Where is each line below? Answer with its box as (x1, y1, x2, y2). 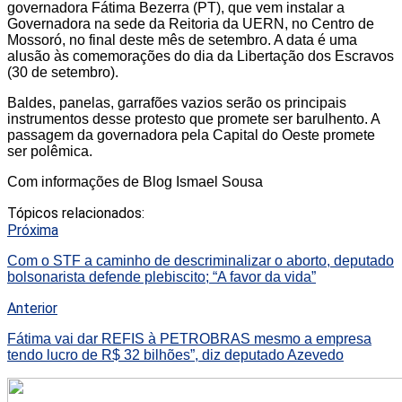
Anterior (7, 299, 57, 317)
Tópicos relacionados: (7, 204, 144, 222)
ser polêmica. (7, 143, 92, 159)
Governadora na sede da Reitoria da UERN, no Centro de (7, 15, 374, 31)
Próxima (7, 221, 58, 239)
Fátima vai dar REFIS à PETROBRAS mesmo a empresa (7, 330, 371, 346)
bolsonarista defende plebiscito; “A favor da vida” (7, 268, 316, 284)
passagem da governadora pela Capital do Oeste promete (7, 127, 375, 143)
